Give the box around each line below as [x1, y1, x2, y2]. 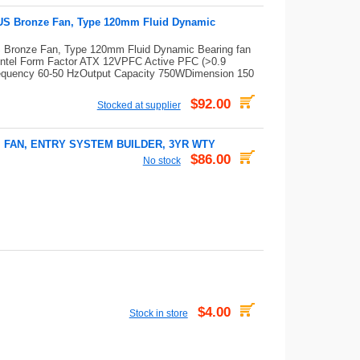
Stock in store [129, 308, 188, 318]
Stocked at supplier [96, 100, 181, 110]
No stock [142, 155, 181, 166]
